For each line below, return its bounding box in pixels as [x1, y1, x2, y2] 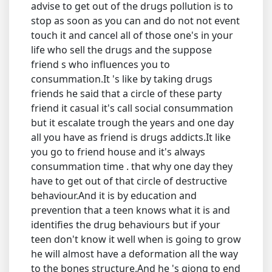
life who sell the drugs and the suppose [31, 43, 212, 56]
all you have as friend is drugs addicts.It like [31, 131, 231, 144]
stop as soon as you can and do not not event [31, 14, 240, 27]
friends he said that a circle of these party [31, 87, 222, 100]
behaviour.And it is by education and [31, 189, 197, 202]
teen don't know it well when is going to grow [31, 233, 241, 246]
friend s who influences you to [31, 58, 170, 71]
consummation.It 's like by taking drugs [31, 72, 212, 86]
